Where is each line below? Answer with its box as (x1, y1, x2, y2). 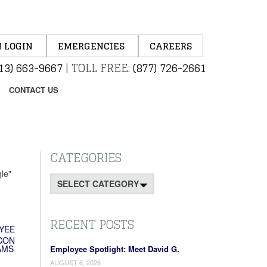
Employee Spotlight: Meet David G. (49, 243, 179, 254)
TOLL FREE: (72, 58, 130, 77)
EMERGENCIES (58, 38, 127, 54)
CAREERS (150, 38, 192, 54)
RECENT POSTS (49, 214, 134, 235)
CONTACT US (9, 84, 58, 95)
